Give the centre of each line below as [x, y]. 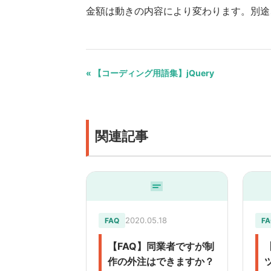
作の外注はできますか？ [161, 262]
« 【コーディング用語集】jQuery [150, 73]
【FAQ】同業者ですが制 [161, 247]
